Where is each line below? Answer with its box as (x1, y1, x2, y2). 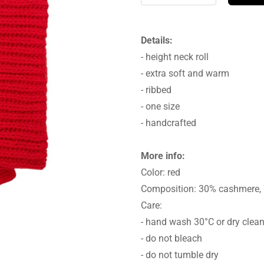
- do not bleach (141, 233, 202, 244)
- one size (141, 101, 180, 112)
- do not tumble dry (141, 249, 219, 260)
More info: (141, 150, 185, 161)
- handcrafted (141, 117, 196, 128)
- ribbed (141, 84, 171, 95)
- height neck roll (141, 51, 209, 62)
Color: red (141, 167, 180, 178)
